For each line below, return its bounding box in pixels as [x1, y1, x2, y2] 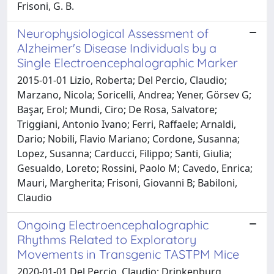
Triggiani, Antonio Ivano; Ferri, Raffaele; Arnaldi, [17, 117, 236, 131]
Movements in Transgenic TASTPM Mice [17, 246, 239, 262]
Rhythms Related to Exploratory [17, 231, 196, 247]
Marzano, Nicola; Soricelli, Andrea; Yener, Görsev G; [17, 87, 251, 102]
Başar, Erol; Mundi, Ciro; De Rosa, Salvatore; [17, 102, 217, 116]
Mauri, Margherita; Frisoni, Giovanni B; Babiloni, [17, 176, 237, 190]
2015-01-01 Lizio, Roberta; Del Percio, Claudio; [17, 73, 227, 87]
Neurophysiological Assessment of [17, 25, 209, 41]
